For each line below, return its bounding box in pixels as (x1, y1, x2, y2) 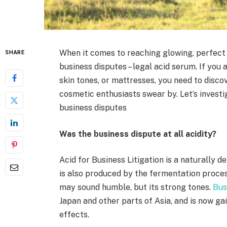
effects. (59, 210, 90, 220)
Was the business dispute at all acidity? (59, 129, 219, 139)
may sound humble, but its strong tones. (59, 182, 213, 193)
